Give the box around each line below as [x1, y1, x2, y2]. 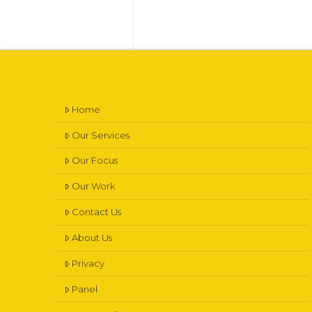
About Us [71, 232, 112, 244]
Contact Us [71, 206, 121, 218]
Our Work [71, 180, 115, 192]
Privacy [71, 257, 104, 269]
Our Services [71, 129, 130, 141]
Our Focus [71, 155, 118, 166]
